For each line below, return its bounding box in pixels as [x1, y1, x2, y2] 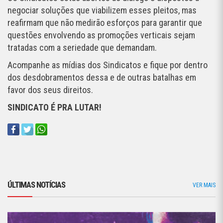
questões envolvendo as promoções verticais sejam [7, 30, 195, 41]
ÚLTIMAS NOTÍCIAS [7, 180, 65, 190]
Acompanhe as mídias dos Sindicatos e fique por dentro [7, 60, 208, 71]
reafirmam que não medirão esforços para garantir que [7, 17, 202, 28]
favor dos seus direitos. [7, 85, 93, 96]
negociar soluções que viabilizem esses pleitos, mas [7, 5, 197, 16]
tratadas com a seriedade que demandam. [7, 42, 157, 53]
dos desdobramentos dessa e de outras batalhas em [7, 72, 196, 83]
